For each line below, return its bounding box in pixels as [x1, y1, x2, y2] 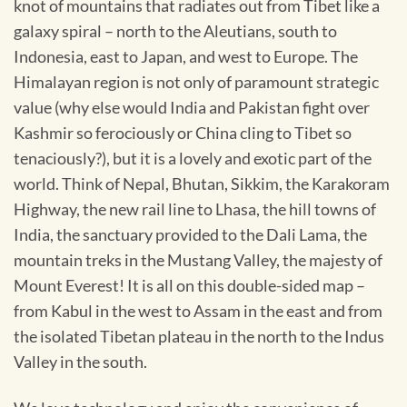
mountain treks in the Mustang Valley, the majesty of [14, 250, 382, 270]
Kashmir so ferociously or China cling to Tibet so [14, 123, 352, 143]
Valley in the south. [14, 352, 147, 372]
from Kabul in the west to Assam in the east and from [14, 301, 382, 321]
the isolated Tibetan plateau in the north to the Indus [14, 326, 384, 346]
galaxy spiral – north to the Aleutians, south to [14, 21, 337, 41]
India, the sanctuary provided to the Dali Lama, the [14, 224, 367, 244]
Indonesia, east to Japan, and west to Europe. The [14, 46, 358, 66]
